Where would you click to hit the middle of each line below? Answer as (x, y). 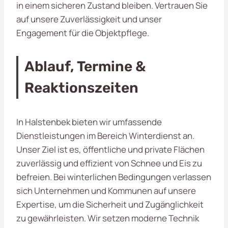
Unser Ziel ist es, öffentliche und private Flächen (110, 149)
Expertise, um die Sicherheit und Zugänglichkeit (110, 204)
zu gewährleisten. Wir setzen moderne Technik (108, 218)
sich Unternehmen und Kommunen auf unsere (106, 190)
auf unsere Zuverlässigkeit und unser (89, 19)
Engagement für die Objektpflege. (83, 33)
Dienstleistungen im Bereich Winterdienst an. (105, 135)
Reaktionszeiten (81, 88)
